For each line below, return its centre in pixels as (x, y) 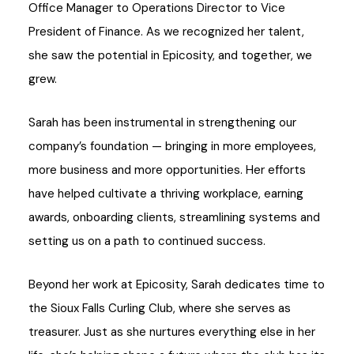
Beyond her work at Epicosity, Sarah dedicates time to (177, 285)
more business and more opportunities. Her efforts (167, 170)
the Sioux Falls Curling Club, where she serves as (160, 309)
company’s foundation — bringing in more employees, (172, 147)
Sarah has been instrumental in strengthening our (162, 123)
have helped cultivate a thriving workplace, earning (166, 194)
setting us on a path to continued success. (147, 241)
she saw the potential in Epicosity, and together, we (170, 55)
